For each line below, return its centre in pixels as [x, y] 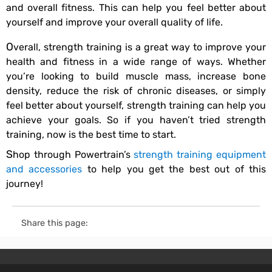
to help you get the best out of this [174, 169]
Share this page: [55, 223]
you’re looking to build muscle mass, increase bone [136, 76]
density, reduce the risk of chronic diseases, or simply [136, 91]
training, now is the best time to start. [91, 135]
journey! [25, 184]
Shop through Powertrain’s [73, 155]
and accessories [44, 169]
